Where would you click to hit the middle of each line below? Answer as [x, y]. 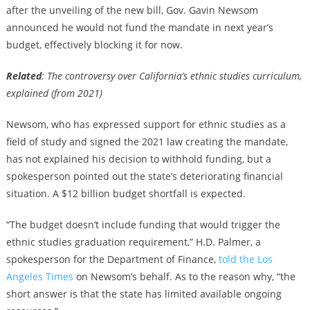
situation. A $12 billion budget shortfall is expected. [126, 194]
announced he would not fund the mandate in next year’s [139, 28]
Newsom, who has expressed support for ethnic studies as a [146, 125]
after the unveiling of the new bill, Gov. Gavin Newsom [132, 10]
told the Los [245, 259]
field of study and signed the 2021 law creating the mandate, [147, 142]
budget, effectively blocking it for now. [94, 45]
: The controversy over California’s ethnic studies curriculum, [171, 76]
